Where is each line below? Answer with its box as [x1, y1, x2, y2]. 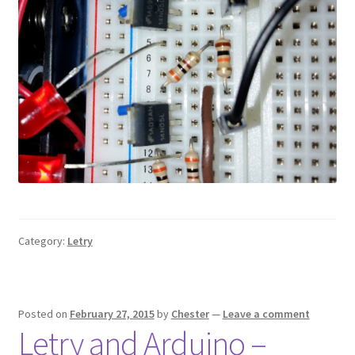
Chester [170, 306, 209, 321]
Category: [17, 234, 67, 249]
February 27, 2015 [69, 306, 155, 321]
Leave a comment [222, 306, 310, 321]
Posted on [17, 306, 70, 321]
